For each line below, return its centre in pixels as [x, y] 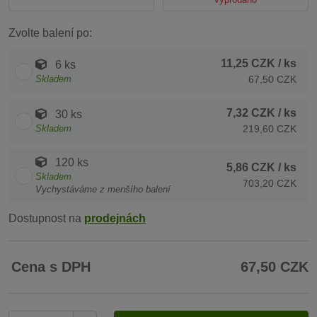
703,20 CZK [270, 183]
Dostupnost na [46, 218]
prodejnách [115, 218]
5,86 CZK [251, 167]
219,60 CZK [270, 129]
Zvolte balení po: [50, 33]
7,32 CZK [251, 113]
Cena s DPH [51, 267]
